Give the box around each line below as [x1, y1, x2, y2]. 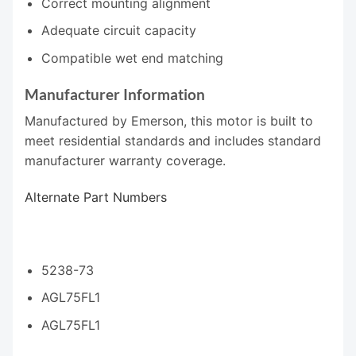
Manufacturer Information [25, 84, 205, 103]
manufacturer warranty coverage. [25, 153, 226, 169]
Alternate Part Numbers [25, 189, 167, 206]
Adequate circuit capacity [41, 22, 196, 39]
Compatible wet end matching [41, 49, 223, 66]
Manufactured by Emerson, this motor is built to [25, 113, 313, 130]
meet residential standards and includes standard [25, 133, 321, 149]
